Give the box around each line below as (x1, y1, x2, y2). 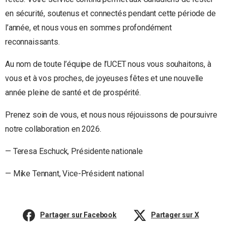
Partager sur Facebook (40, 211, 117, 219)
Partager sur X (150, 211, 199, 219)
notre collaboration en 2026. (5, 124, 101, 134)
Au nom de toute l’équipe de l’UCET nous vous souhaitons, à (5, 59, 211, 69)
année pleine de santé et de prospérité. (5, 88, 141, 98)
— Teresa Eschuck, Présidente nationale (5, 146, 143, 157)
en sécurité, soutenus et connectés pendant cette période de (5, 9, 216, 19)
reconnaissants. (5, 37, 60, 47)
